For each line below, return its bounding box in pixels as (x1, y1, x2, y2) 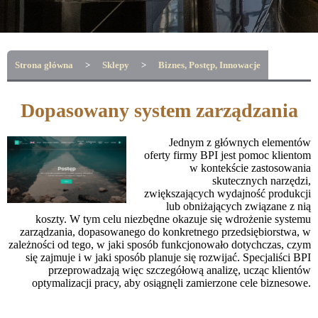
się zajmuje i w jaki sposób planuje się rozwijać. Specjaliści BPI (26, 251, 311, 263)
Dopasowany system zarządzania (20, 99, 298, 121)
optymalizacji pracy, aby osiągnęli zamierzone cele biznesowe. (32, 276, 311, 289)
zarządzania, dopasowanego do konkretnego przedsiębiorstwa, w (20, 225, 311, 238)
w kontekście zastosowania (190, 161, 311, 174)
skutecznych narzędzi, (212, 174, 311, 187)
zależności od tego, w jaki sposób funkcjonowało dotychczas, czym (9, 238, 311, 251)
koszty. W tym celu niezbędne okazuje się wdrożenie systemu (35, 212, 311, 225)
